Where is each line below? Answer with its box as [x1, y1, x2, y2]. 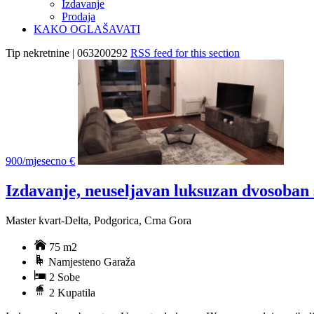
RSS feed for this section [130, 46, 240, 59]
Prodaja [62, 10, 95, 22]
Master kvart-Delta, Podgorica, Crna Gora [6, 214, 191, 226]
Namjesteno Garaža [46, 255, 135, 268]
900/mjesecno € [6, 154, 75, 167]
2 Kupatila [46, 286, 95, 299]
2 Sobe [46, 271, 80, 283]
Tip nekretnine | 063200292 [6, 46, 128, 59]
